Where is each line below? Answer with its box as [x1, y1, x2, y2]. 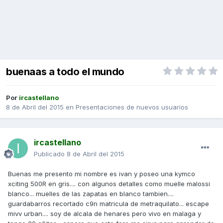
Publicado [34, 150, 67, 158]
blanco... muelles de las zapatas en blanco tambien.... [8, 190, 174, 198]
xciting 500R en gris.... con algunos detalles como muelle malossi [8, 180, 210, 188]
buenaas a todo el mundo [6, 66, 124, 78]
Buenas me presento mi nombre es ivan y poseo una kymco [8, 170, 195, 178]
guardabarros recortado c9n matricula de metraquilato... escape [8, 200, 209, 208]
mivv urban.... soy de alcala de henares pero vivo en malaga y [8, 210, 201, 218]
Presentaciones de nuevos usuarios [76, 103, 188, 111]
